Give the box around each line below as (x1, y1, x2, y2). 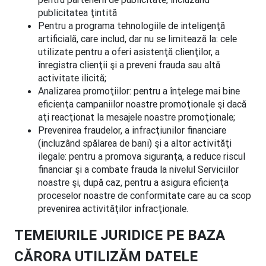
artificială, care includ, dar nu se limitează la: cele (38, 33, 237, 45)
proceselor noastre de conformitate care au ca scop (38, 189, 251, 201)
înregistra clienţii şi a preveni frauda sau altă (38, 59, 220, 71)
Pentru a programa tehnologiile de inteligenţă (38, 20, 225, 31)
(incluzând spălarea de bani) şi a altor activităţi (38, 137, 232, 149)
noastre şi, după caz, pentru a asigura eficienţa (38, 176, 229, 188)
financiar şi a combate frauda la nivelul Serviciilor (38, 163, 239, 175)
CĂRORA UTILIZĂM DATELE (14, 248, 198, 265)
